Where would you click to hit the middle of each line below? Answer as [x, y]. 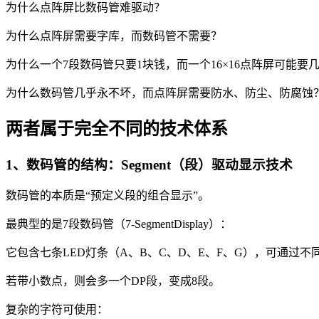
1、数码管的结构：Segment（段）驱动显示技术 [149, 164]
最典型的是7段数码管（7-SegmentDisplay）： [119, 224]
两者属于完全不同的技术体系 [117, 129]
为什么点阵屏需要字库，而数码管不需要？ [114, 36]
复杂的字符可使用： [57, 310]
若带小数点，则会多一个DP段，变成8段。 [113, 281]
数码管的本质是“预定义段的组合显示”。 [108, 196]
